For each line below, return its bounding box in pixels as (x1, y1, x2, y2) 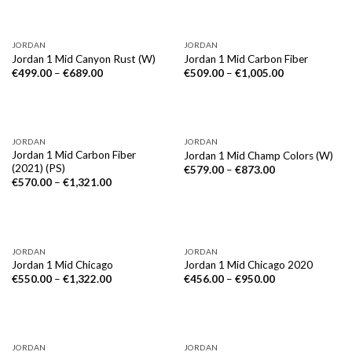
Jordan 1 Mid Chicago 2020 (183, 258, 313, 271)
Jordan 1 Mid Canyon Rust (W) (11, 52, 156, 65)
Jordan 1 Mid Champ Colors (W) (183, 148, 333, 162)
